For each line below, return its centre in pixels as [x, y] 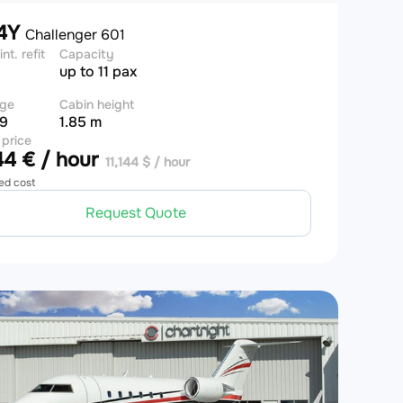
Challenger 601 [75, 35]
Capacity [86, 54]
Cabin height [96, 104]
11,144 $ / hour [147, 162]
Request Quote [135, 213]
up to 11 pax [98, 72]
